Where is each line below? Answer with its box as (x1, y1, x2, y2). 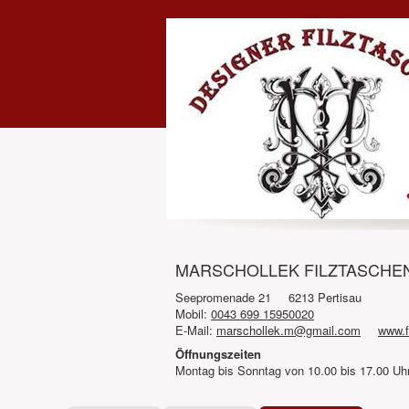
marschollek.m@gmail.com (216, 321, 361, 339)
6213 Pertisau (288, 288, 362, 306)
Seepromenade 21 (175, 288, 271, 306)
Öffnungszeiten (175, 345, 261, 362)
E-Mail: (175, 321, 216, 339)
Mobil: (175, 305, 211, 322)
